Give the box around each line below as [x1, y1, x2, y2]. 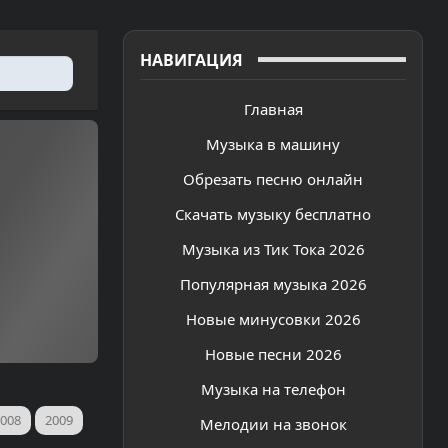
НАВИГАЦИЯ [140, 48, 243, 71]
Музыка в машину [206, 133, 340, 154]
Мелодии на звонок [199, 413, 347, 434]
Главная [243, 98, 303, 119]
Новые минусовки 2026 [185, 308, 361, 329]
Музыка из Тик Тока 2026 [181, 238, 365, 259]
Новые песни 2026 [204, 343, 342, 364]
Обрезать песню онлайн [183, 168, 363, 189]
